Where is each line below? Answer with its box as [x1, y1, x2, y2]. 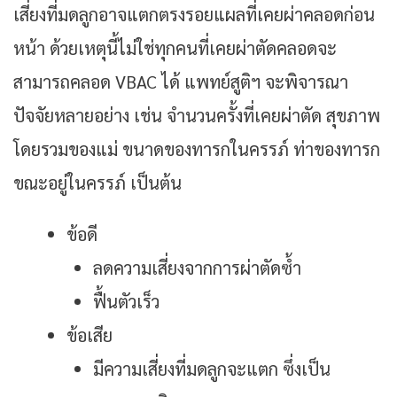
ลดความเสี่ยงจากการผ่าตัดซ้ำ [93, 256, 301, 280]
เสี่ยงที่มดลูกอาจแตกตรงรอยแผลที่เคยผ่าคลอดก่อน [13, 3, 375, 27]
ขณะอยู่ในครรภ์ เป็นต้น [13, 171, 182, 195]
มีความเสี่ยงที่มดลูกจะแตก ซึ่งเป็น [93, 357, 331, 381]
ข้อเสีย [66, 323, 113, 347]
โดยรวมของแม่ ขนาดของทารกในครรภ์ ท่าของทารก [13, 137, 380, 161]
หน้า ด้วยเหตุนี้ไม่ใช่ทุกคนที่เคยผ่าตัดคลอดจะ [13, 36, 337, 60]
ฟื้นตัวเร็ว [93, 290, 160, 314]
